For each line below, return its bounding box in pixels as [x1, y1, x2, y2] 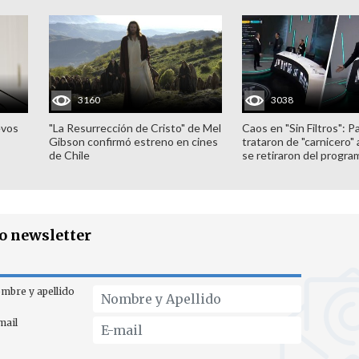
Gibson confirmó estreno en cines [48, 134, 218, 148]
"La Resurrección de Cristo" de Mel [48, 120, 221, 135]
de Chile [48, 147, 90, 162]
